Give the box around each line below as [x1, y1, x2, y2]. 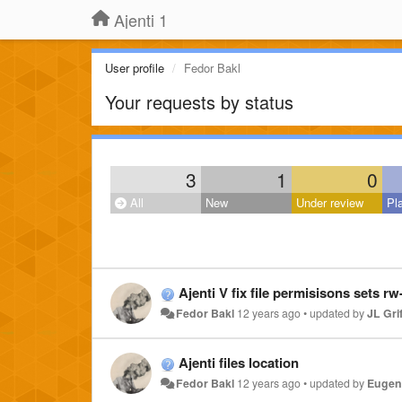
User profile [105, 59, 164, 76]
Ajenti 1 [114, 8, 168, 31]
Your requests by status [105, 89, 293, 115]
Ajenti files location [179, 353, 299, 372]
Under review [296, 194, 363, 211]
